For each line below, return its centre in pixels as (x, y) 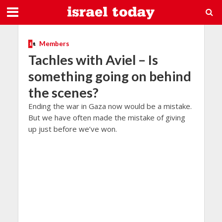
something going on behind (110, 76)
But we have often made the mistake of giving (107, 117)
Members (54, 44)
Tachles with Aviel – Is (93, 59)
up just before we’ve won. (72, 129)
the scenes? (63, 92)
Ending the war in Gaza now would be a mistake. (110, 106)
